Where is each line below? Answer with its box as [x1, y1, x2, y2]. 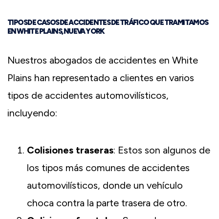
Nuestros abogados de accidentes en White [7, 54, 198, 66]
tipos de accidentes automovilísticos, [7, 89, 169, 102]
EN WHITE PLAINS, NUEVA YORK [7, 27, 105, 36]
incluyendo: [7, 107, 57, 119]
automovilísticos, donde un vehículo [27, 179, 183, 192]
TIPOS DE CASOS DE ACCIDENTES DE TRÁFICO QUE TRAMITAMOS [7, 18, 208, 27]
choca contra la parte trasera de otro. [27, 197, 187, 209]
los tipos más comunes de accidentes [27, 162, 190, 174]
